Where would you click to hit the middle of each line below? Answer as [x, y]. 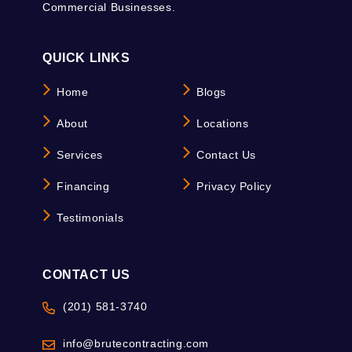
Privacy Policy [234, 186]
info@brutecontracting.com [136, 343]
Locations [223, 123]
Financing [83, 186]
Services [80, 155]
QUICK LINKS [86, 58]
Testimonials [90, 218]
